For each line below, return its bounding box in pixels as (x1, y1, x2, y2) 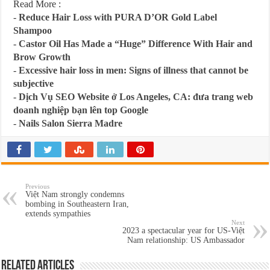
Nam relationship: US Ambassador (127, 236, 245, 245)
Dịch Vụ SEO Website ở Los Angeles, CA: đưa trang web (19, 92, 254, 102)
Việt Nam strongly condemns (25, 190, 125, 199)
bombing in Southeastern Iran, (25, 199, 130, 209)
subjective (13, 78, 54, 89)
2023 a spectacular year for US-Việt (122, 226, 245, 235)
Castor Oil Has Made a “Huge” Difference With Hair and (19, 39, 253, 49)
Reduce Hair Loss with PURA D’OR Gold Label (19, 12, 218, 22)
